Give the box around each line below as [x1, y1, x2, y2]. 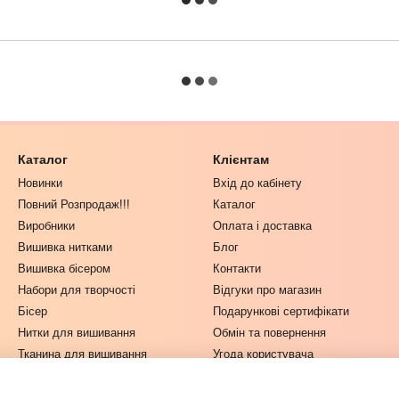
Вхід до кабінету [213, 176, 302, 190]
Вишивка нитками [18, 240, 112, 254]
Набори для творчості [18, 283, 135, 297]
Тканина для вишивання [18, 347, 147, 361]
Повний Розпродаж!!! [18, 198, 130, 211]
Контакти [213, 262, 261, 275]
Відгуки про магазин [213, 283, 322, 297]
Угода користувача [213, 347, 313, 361]
